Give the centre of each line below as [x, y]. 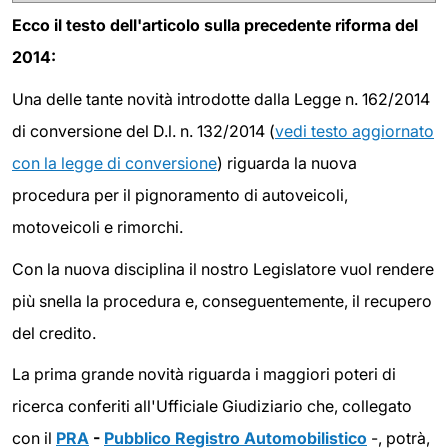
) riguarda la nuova [287, 162]
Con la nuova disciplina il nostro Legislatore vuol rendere [223, 268]
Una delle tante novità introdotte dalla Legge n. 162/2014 [221, 98]
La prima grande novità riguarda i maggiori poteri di [204, 374]
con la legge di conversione [114, 162]
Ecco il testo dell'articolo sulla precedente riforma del [215, 25]
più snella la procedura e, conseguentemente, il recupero [222, 300]
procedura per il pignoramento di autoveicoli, [180, 194]
